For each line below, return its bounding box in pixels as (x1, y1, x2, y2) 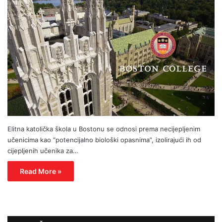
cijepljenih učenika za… (7, 147, 78, 155)
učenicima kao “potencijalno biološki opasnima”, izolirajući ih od (7, 136, 201, 144)
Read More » (20, 167, 61, 176)
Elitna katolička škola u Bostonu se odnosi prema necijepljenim (7, 125, 200, 133)
